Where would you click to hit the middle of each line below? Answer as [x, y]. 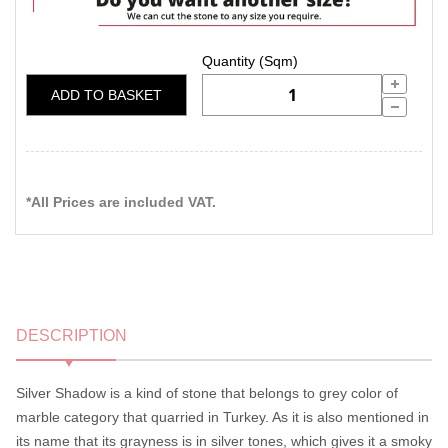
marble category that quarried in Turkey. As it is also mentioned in [222, 416]
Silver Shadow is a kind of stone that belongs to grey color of [207, 392]
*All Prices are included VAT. [121, 201]
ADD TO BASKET [106, 94]
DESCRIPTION [71, 335]
